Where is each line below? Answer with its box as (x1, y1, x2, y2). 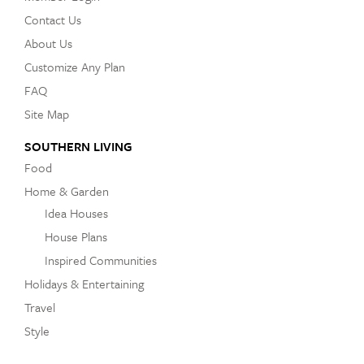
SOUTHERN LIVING (24, 136, 132, 155)
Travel (24, 297, 55, 316)
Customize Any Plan (24, 57, 125, 76)
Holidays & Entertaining (24, 274, 144, 292)
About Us (24, 33, 72, 52)
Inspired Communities (45, 250, 157, 269)
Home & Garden (24, 181, 109, 200)
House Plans (45, 227, 107, 245)
